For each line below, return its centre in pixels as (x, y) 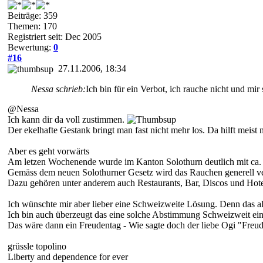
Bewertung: (31, 47)
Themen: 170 (32, 26)
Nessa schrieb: (58, 89)
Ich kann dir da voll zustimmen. (67, 119)
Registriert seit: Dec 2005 (55, 36)
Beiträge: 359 (33, 15)
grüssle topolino (37, 246)
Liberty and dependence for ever (68, 257)
